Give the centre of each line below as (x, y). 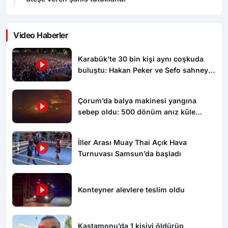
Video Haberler (41, 35)
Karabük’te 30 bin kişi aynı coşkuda (141, 59)
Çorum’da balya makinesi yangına (137, 101)
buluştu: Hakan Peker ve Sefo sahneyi (144, 70)
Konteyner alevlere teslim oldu (132, 190)
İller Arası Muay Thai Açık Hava (133, 142)
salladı (90, 81)
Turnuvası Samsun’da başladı (130, 154)
